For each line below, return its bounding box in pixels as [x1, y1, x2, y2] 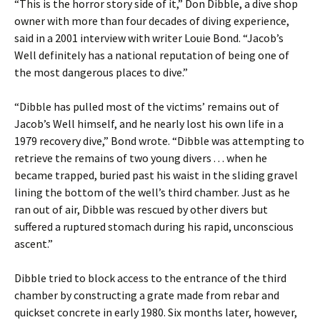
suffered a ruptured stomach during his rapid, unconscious [14, 219, 294, 234]
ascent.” [14, 236, 53, 251]
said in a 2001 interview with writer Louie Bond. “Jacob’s [14, 31, 284, 45]
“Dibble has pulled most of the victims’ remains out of [14, 99, 279, 114]
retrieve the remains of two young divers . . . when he [14, 151, 267, 165]
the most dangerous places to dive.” [14, 65, 188, 79]
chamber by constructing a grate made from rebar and [14, 288, 279, 302]
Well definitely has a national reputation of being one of [14, 48, 289, 62]
